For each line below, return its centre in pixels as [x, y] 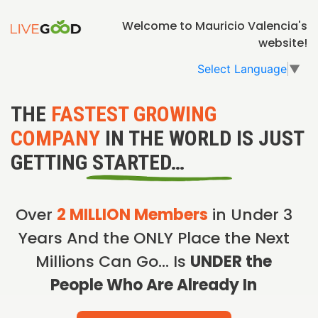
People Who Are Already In [154, 285]
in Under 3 [250, 214]
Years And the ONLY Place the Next [154, 238]
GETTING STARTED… [98, 162]
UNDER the [231, 261]
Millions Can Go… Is [113, 261]
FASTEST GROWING [134, 114]
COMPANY [55, 138]
